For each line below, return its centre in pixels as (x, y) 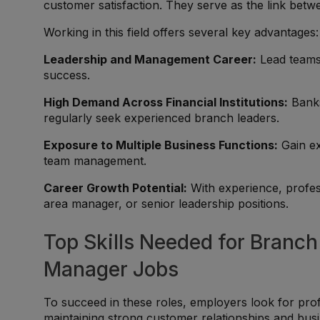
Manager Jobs (111, 269)
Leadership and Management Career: (150, 59)
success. (67, 75)
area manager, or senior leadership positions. (166, 204)
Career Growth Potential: (116, 188)
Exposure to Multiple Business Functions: (161, 145)
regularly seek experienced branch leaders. (162, 118)
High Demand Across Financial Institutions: (166, 102)
